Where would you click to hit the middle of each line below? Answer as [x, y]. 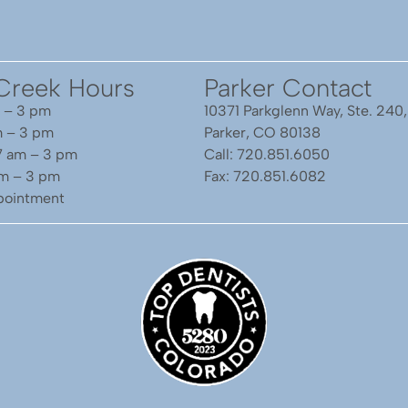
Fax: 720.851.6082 [265, 177]
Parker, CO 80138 [262, 133]
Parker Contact [288, 88]
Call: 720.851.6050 [267, 155]
